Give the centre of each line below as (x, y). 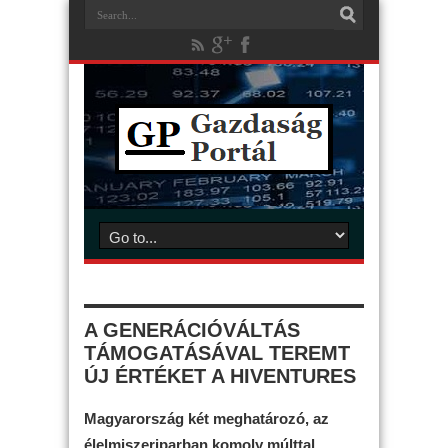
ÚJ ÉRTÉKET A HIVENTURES (220, 376)
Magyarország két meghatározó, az (206, 418)
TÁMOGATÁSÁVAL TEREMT (217, 353)
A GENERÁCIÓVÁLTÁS (192, 330)
